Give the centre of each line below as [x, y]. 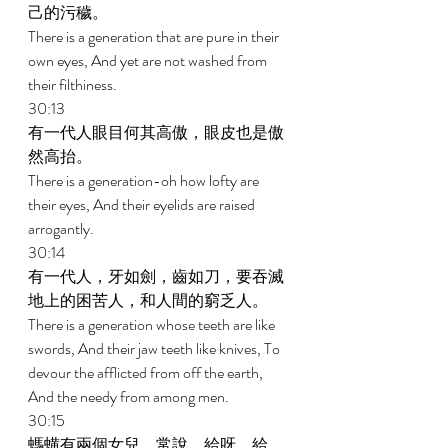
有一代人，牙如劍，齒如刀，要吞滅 [156, 276]
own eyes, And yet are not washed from [149, 60]
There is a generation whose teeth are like [153, 324]
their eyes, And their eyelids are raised [143, 204]
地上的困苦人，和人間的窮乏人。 [149, 300]
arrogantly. [62, 228]
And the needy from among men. [130, 396]
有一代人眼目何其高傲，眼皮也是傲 [156, 132]
